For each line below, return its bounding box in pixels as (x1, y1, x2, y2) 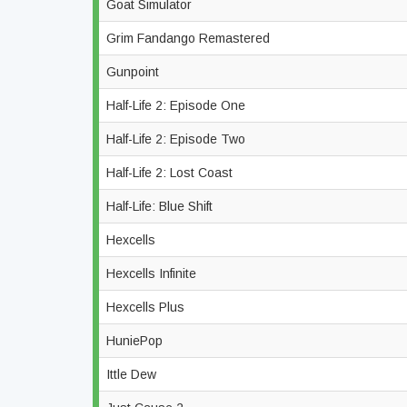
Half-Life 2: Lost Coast (106, 165, 236, 180)
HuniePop (106, 333, 166, 348)
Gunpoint (106, 65, 163, 79)
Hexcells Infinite (106, 266, 200, 281)
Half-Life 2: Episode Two (106, 132, 249, 146)
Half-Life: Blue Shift (106, 199, 216, 213)
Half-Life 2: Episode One (106, 98, 249, 113)
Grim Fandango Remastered (106, 31, 273, 45)
